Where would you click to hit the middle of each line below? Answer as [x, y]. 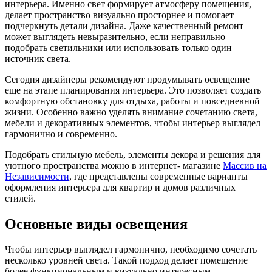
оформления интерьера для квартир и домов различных [120, 187]
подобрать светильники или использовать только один [118, 47]
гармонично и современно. [61, 134]
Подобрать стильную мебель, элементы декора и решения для [133, 154]
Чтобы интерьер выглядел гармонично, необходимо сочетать [131, 250]
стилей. [20, 198]
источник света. [38, 58]
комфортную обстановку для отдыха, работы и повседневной [132, 101]
